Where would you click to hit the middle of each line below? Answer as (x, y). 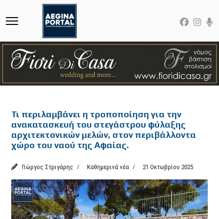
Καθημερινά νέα (108, 167)
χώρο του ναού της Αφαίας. (70, 145)
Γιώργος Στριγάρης (47, 167)
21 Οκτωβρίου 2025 (168, 167)
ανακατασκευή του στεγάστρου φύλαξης (99, 124)
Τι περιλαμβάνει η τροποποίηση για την (97, 114)
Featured (35, 101)
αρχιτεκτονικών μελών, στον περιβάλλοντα (104, 134)
